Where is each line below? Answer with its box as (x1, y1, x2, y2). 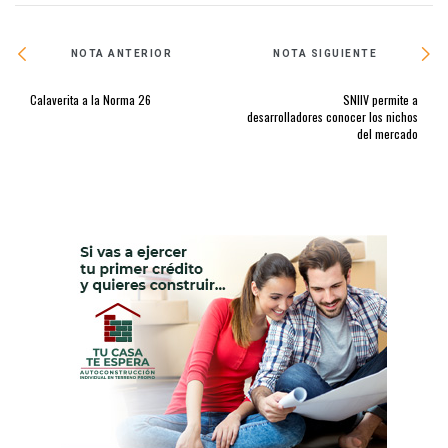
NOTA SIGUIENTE (273, 48, 378, 60)
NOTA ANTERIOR (70, 48, 173, 60)
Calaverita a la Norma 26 (30, 90, 151, 108)
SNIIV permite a (343, 90, 418, 108)
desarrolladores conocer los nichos (247, 107, 418, 125)
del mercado (357, 124, 418, 142)
